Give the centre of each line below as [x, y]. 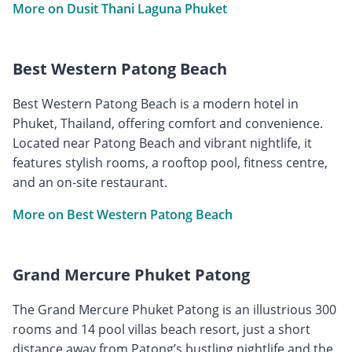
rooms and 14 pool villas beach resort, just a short [161, 329]
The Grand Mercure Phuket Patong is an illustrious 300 [174, 309]
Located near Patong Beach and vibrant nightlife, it [162, 143]
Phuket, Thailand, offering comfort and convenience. [168, 123]
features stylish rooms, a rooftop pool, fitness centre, [170, 162]
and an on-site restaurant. [90, 182]
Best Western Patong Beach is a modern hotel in [156, 103]
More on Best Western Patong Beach [123, 214]
